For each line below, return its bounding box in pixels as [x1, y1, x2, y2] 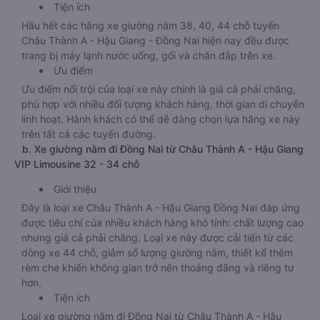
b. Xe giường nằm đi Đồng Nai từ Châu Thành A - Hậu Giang [14, 143, 304, 155]
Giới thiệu [54, 183, 96, 195]
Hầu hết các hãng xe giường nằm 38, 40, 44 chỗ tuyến [21, 19, 279, 31]
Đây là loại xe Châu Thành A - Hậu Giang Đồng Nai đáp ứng [21, 201, 300, 214]
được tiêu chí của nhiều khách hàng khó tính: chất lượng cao [21, 216, 304, 229]
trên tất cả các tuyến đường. [21, 128, 156, 140]
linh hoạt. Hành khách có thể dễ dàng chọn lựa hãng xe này [21, 113, 300, 125]
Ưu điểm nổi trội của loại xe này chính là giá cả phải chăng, [21, 83, 296, 95]
